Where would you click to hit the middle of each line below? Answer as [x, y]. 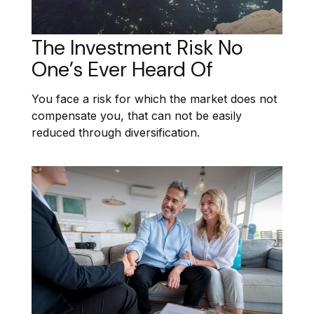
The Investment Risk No [137, 47]
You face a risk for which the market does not [154, 99]
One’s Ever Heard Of [122, 69]
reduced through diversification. [116, 133]
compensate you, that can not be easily [137, 116]
